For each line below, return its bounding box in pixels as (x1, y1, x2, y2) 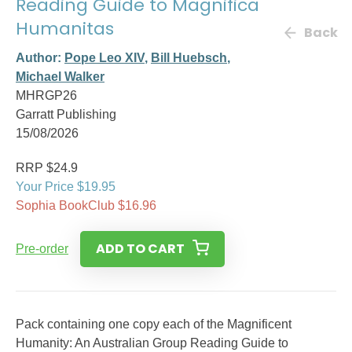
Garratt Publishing (16, 108, 116, 121)
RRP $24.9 (16, 161, 78, 174)
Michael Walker (16, 70, 104, 83)
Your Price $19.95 (16, 180, 115, 193)
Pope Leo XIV (64, 51, 145, 64)
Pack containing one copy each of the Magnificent (16, 317, 291, 331)
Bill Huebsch (151, 51, 227, 64)
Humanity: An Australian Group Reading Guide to (16, 336, 288, 350)
